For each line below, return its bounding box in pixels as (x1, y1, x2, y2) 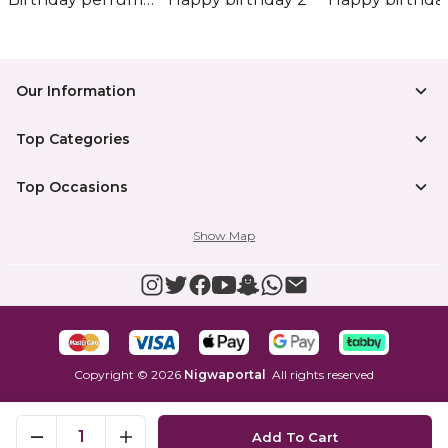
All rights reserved (272, 367, 374, 382)
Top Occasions (16, 178, 128, 196)
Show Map (193, 228, 255, 243)
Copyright (74, 367, 134, 382)
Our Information (16, 82, 136, 100)
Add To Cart (252, 429, 338, 445)
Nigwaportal (184, 367, 266, 382)
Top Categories (16, 130, 130, 148)
